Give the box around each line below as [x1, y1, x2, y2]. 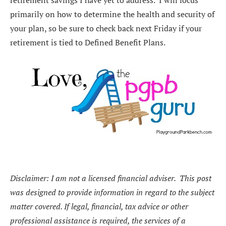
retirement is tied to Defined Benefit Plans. [10, 36, 165, 48]
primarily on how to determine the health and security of [10, 8, 214, 20]
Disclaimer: [10, 172, 49, 184]
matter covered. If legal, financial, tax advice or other [10, 200, 188, 212]
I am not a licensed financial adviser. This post [51, 172, 211, 184]
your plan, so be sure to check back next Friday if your [10, 22, 202, 34]
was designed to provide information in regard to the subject [10, 186, 214, 198]
